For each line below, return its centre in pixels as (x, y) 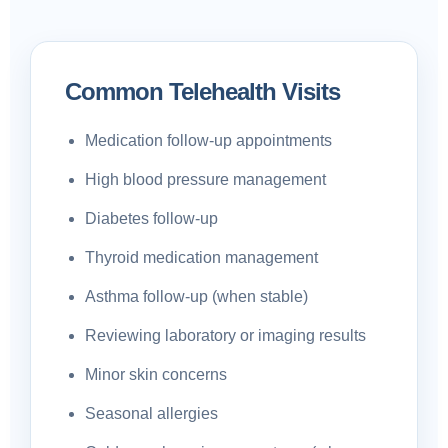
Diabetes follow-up (151, 218)
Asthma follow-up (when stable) (196, 296)
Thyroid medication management (201, 257)
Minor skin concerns (156, 374)
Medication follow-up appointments (208, 140)
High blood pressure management (205, 179)
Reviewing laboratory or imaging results (225, 335)
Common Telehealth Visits (202, 91)
